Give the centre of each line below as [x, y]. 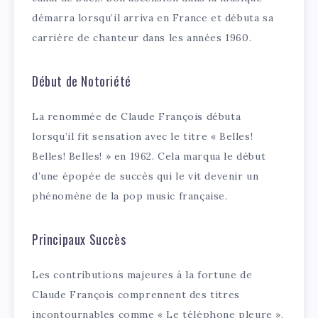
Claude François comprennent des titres [136, 294]
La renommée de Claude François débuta [137, 116]
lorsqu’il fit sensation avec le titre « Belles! [143, 136]
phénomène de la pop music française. [130, 196]
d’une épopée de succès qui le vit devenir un [146, 176]
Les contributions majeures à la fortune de [142, 274]
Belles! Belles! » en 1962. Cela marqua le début [149, 156]
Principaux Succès [79, 239]
